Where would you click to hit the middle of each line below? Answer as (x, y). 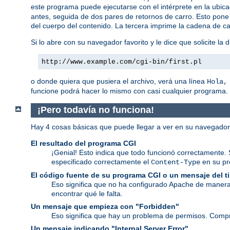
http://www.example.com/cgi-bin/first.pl (122, 62)
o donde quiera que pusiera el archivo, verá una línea (119, 81)
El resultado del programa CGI (83, 143)
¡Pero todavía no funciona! (95, 110)
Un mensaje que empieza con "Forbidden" (105, 206)
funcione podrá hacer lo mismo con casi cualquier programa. (129, 91)
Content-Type (176, 162)
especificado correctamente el (101, 161)
